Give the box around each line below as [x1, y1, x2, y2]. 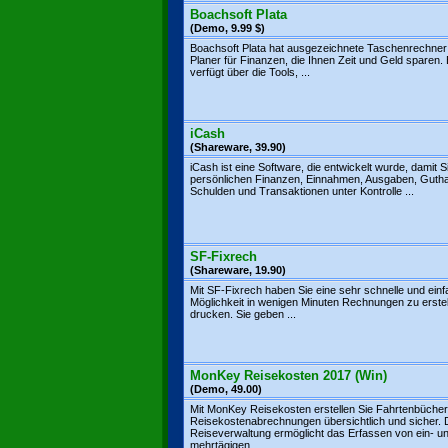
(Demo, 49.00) [190, 383, 262, 395]
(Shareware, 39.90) [190, 141, 286, 153]
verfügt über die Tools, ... [190, 66, 310, 78]
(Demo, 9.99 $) [190, 22, 265, 34]
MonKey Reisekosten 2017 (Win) [190, 368, 387, 383]
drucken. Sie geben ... [190, 308, 296, 320]
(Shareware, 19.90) [190, 264, 286, 276]
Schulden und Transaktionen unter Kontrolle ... [190, 185, 414, 197]
